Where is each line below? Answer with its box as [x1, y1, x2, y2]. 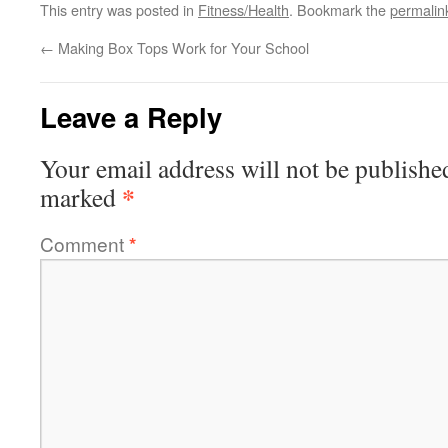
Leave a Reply [40, 97, 222, 136]
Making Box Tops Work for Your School [54, 37, 309, 58]
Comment [40, 230, 129, 257]
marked [40, 180, 122, 214]
